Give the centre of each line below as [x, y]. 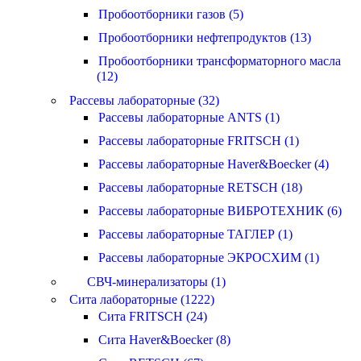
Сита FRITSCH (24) [153, 316]
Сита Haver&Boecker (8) [164, 339]
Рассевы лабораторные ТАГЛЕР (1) [195, 234]
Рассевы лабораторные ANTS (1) [189, 117]
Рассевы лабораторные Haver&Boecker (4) [214, 164]
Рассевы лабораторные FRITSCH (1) [199, 140]
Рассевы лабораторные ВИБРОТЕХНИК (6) [220, 210]
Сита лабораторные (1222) [142, 299]
